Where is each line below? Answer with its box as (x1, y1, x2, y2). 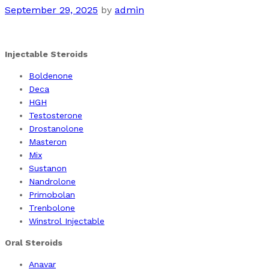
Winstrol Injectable (29, 216, 104, 226)
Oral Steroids (5, 238, 62, 247)
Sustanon (29, 163, 67, 173)
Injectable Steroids (5, 49, 88, 59)
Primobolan (29, 190, 75, 199)
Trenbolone (29, 203, 75, 213)
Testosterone (29, 110, 82, 120)
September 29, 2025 (5, 4, 98, 16)
